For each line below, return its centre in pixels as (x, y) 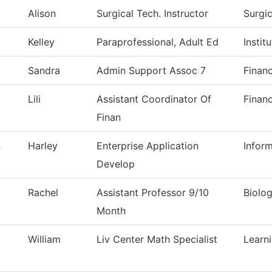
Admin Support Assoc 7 (151, 71)
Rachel (43, 193)
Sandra (44, 71)
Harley (43, 146)
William (44, 240)
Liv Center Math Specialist (157, 240)
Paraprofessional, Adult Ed (158, 42)
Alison (42, 14)
